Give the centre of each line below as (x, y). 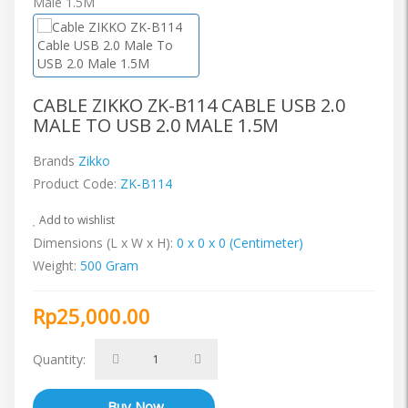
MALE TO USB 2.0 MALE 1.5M (156, 125)
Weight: (55, 265)
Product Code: (76, 183)
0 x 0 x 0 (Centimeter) (240, 242)
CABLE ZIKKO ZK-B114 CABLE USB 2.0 (189, 105)
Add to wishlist (76, 219)
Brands (56, 160)
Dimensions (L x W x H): (103, 242)
